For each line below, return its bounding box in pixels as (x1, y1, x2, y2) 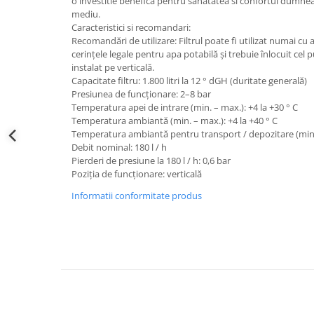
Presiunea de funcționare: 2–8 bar (71, 88, 211, 101)
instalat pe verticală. (71, 61, 154, 74)
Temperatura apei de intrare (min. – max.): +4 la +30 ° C (71, 101, 298, 114)
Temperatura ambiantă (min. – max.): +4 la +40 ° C (71, 114, 278, 128)
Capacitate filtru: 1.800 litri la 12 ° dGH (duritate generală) (71, 74, 307, 88)
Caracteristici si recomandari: (71, 21, 191, 34)
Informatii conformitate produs (71, 189, 202, 203)
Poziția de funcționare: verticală (71, 168, 202, 181)
